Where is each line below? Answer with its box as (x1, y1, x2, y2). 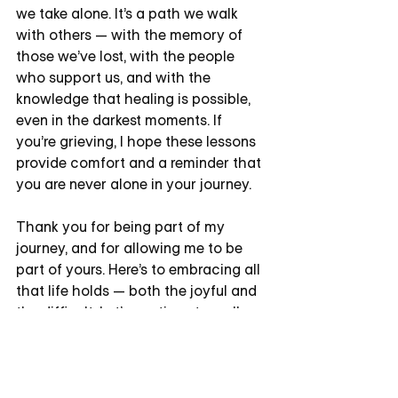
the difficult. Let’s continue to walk (16, 302, 247, 322)
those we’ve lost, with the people (16, 46, 238, 66)
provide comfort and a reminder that (16, 153, 265, 172)
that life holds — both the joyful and (16, 281, 260, 300)
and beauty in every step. (16, 345, 183, 364)
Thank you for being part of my (16, 217, 228, 236)
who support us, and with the (16, 68, 214, 87)
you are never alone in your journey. (16, 174, 251, 194)
